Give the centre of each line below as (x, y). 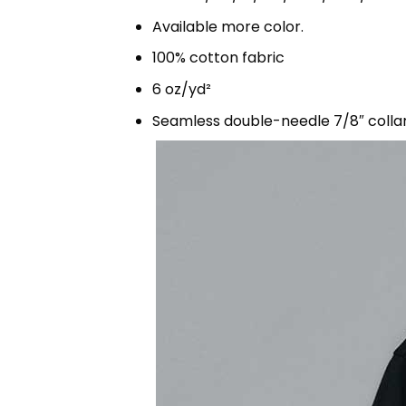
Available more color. (227, 26)
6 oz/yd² (181, 89)
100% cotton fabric (218, 58)
